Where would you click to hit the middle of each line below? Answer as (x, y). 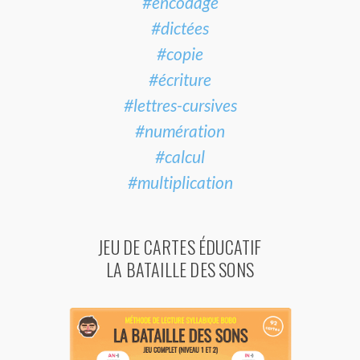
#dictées (180, 28)
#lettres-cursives (180, 105)
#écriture (180, 80)
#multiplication (180, 182)
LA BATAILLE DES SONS (180, 270)
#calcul (180, 157)
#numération (180, 131)
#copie (180, 54)
